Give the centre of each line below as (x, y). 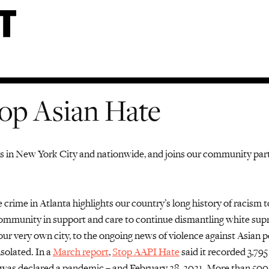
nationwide (120, 154)
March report (81, 251)
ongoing (117, 235)
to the (85, 235)
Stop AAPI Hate (146, 251)
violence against (202, 235)
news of (151, 235)
